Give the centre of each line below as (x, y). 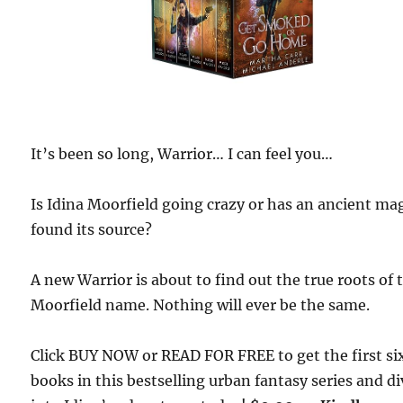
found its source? (92, 230)
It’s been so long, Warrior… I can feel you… (182, 154)
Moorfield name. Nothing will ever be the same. (201, 305)
